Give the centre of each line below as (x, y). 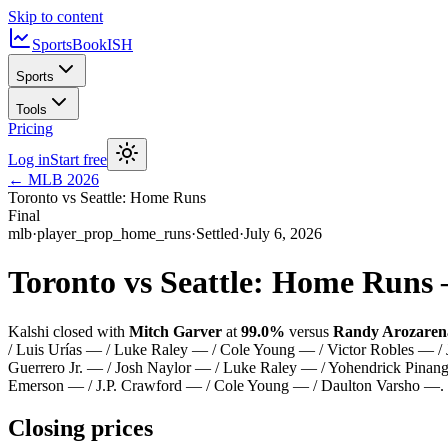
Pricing (30, 128)
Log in (29, 159)
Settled (217, 233)
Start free (78, 159)
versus (309, 331)
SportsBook (69, 44)
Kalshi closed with (68, 331)
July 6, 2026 (283, 233)
